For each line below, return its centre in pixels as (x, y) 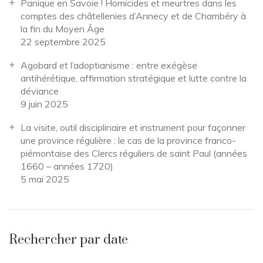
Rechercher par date (68, 240)
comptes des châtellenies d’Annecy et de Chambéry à (133, 16)
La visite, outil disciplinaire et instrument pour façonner (133, 128)
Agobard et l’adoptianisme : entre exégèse (109, 65)
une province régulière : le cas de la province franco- (128, 141)
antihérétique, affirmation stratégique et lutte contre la (134, 78)
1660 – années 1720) (67, 166)
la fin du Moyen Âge (63, 29)
